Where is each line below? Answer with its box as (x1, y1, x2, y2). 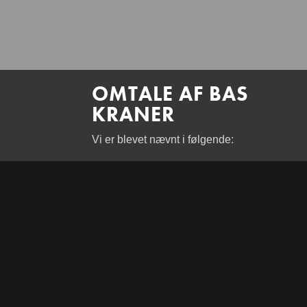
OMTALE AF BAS (92, 81, 249, 108)
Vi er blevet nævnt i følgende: (92, 134, 234, 146)
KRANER (92, 101, 175, 128)
